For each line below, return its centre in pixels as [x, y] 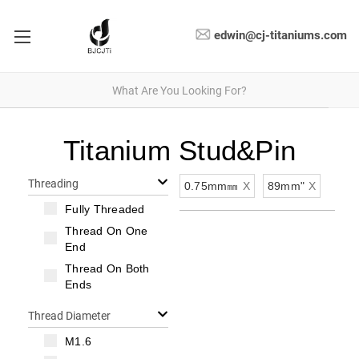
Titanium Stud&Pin [179, 150]
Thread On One [107, 231]
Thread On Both [107, 268]
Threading [53, 184]
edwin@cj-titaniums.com [280, 36]
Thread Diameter [69, 316]
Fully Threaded [105, 209]
